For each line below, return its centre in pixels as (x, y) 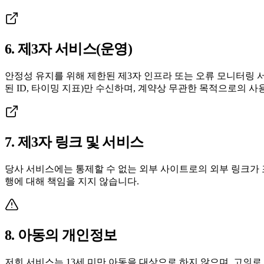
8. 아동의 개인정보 (61, 235)
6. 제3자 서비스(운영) (68, 49)
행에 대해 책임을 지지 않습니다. (72, 181)
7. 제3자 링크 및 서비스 (74, 142)
